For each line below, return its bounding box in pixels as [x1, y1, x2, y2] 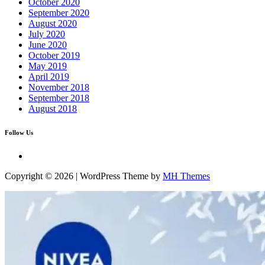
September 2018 [28, 92, 89, 103]
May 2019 [28, 60, 67, 71]
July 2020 [28, 28, 65, 39]
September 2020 [28, 7, 89, 18]
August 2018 [28, 103, 77, 114]
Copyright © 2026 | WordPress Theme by [5, 170, 163, 181]
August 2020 [28, 18, 77, 28]
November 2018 [28, 82, 89, 92]
